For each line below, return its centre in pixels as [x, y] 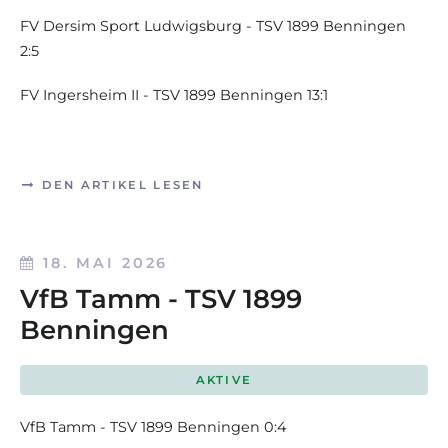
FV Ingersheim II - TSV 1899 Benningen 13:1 [174, 94]
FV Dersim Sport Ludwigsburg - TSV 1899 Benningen [213, 25]
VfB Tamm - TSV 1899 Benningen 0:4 [153, 426]
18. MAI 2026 [105, 263]
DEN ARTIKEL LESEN [120, 185]
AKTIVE [224, 380]
